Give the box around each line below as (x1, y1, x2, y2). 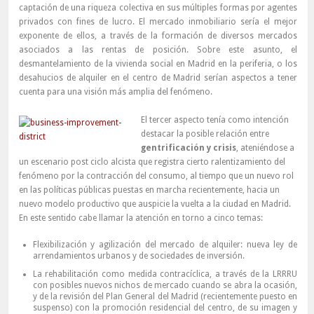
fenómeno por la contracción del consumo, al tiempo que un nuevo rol (18, 171, 294, 182)
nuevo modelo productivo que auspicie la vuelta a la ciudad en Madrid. (18, 199, 291, 210)
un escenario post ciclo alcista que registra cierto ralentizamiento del (18, 157, 285, 168)
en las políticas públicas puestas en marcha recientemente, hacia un (18, 185, 280, 196)
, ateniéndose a (235, 143, 294, 153)
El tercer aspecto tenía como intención (140, 115, 289, 125)
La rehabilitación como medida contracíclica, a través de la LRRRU (32, 269, 297, 280)
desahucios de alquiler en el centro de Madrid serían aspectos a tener (18, 73, 297, 83)
